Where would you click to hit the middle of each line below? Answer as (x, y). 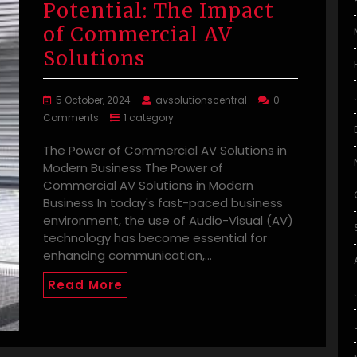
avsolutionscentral (201, 100)
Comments (71, 118)
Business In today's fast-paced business (163, 203)
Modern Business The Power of (133, 168)
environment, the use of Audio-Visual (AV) (168, 221)
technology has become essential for (155, 238)
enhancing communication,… (127, 256)
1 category (149, 118)
